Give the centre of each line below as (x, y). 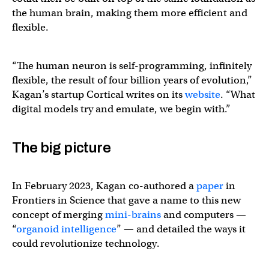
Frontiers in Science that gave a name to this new (126, 200)
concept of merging (59, 215)
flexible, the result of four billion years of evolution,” (132, 80)
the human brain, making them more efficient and (130, 13)
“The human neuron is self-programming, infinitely (132, 66)
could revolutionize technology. (86, 243)
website (203, 95)
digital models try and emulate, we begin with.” (121, 109)
